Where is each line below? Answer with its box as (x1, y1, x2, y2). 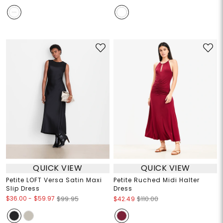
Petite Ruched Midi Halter (113, 175, 200, 184)
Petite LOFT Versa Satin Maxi (5, 175, 102, 184)
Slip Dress (5, 184, 40, 193)
